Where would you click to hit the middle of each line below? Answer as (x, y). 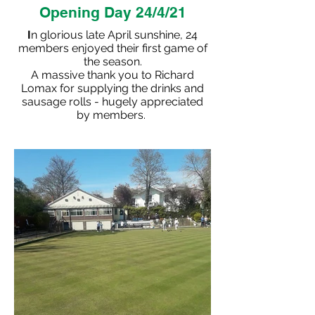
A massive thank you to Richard (112, 75)
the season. (112, 62)
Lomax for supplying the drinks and (112, 88)
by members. (112, 115)
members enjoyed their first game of (112, 48)
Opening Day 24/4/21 (112, 12)
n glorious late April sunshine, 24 (114, 35)
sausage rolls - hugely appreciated (112, 102)
